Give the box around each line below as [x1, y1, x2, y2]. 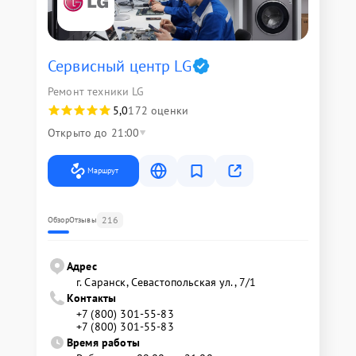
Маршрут [87, 165, 118, 176]
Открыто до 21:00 [48, 126, 140, 140]
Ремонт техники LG [48, 84, 145, 99]
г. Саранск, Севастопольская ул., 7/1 [76, 275, 257, 289]
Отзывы [68, 215, 97, 225]
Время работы [67, 335, 140, 350]
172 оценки [128, 103, 188, 118]
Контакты [67, 291, 117, 305]
